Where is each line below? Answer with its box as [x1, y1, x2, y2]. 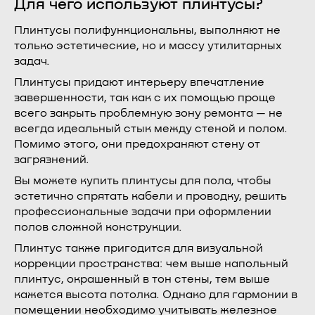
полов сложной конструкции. [14, 221, 182, 233]
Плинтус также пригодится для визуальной [14, 243, 263, 254]
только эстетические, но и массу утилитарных [14, 40, 282, 51]
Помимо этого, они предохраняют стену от [14, 139, 260, 150]
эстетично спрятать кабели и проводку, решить [14, 191, 287, 202]
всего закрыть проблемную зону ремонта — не [14, 108, 283, 119]
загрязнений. [14, 154, 89, 165]
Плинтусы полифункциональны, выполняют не [14, 25, 281, 36]
